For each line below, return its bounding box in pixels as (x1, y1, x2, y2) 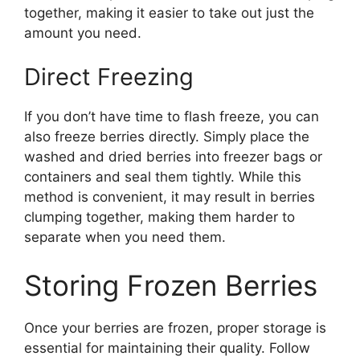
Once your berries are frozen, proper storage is (24, 319, 326, 336)
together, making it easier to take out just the (24, 4, 314, 21)
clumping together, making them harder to (24, 209, 295, 225)
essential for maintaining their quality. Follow (24, 339, 310, 356)
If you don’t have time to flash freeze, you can (24, 108, 319, 125)
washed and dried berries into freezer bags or (24, 149, 322, 165)
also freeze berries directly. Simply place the (24, 129, 309, 145)
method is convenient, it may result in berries (24, 189, 315, 205)
